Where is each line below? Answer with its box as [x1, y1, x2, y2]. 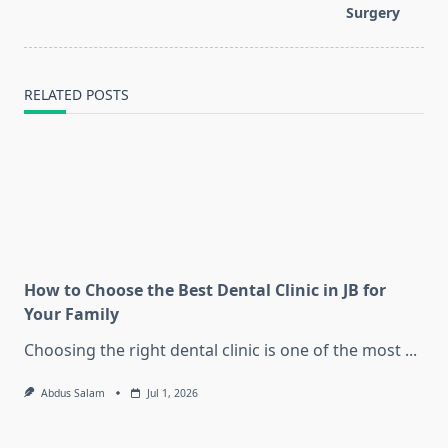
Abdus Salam [40, 386, 105, 401]
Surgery [346, 3, 400, 23]
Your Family [24, 303, 119, 326]
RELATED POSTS [24, 85, 129, 105]
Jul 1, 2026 [146, 386, 198, 401]
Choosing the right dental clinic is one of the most [24, 339, 401, 362]
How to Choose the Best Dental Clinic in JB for [24, 279, 386, 302]
